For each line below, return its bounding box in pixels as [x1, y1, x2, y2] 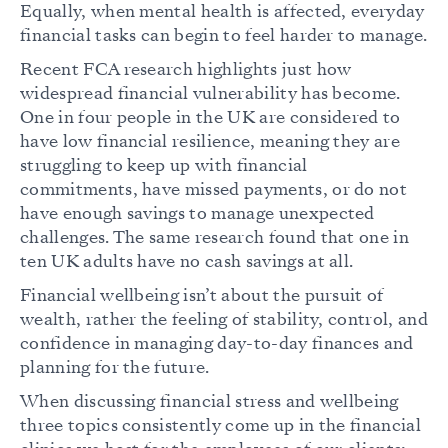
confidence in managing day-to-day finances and [20, 332, 414, 356]
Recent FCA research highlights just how [20, 58, 352, 82]
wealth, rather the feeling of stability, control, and [20, 308, 428, 332]
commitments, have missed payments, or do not [20, 178, 408, 202]
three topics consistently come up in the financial [20, 414, 422, 438]
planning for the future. [20, 356, 210, 380]
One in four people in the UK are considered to [20, 106, 401, 130]
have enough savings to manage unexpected [20, 202, 375, 226]
